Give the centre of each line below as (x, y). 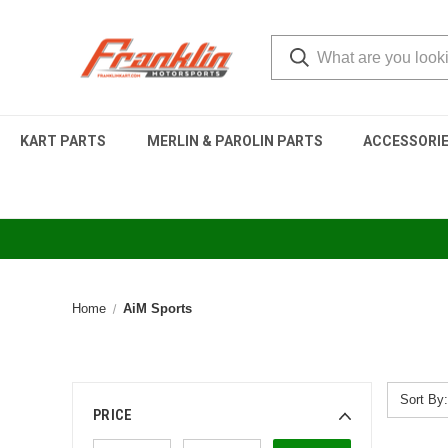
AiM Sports (158, 308)
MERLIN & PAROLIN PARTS (234, 141)
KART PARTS (63, 141)
